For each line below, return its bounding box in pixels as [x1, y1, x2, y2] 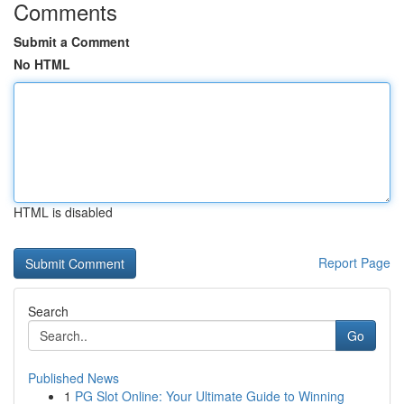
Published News [28, 369, 119, 387]
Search [28, 302, 69, 320]
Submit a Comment [14, 32, 130, 50]
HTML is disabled [14, 203, 113, 221]
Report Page [318, 253, 390, 271]
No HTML [14, 55, 70, 73]
